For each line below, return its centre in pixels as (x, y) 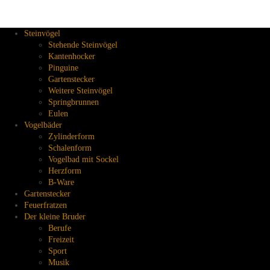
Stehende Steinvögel (83, 45)
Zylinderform (71, 136)
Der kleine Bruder (55, 216)
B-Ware (61, 182)
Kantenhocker (72, 56)
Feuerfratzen (46, 205)
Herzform (65, 171)
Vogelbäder (43, 125)
